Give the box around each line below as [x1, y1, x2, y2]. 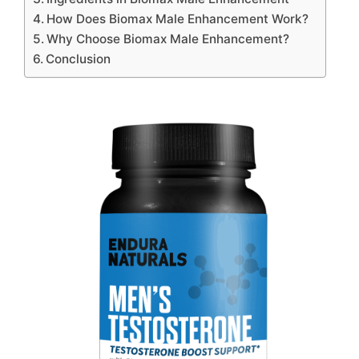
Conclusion [46, 50, 111, 67]
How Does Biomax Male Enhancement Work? [46, 10, 309, 26]
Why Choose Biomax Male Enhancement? [46, 30, 290, 46]
